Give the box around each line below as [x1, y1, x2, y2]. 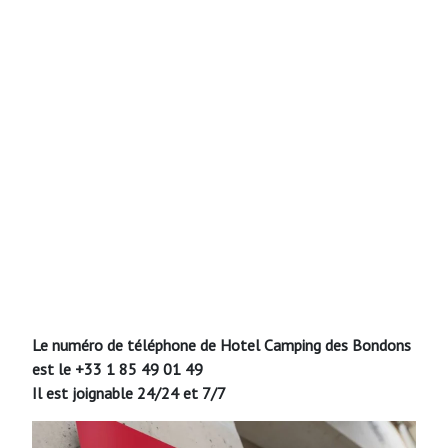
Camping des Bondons [264, 334, 411, 355]
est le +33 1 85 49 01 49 [32, 358, 203, 379]
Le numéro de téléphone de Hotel [32, 334, 260, 355]
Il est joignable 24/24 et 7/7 [32, 382, 226, 403]
